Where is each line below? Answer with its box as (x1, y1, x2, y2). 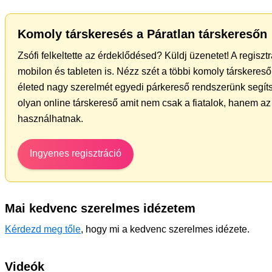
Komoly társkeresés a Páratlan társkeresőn (18, 27, 267, 41)
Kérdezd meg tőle (5, 223, 81, 234)
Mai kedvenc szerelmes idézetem (5, 201, 195, 215)
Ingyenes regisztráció (30, 148, 121, 158)
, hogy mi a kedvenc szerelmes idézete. (81, 223, 250, 234)
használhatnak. (18, 113, 83, 124)
